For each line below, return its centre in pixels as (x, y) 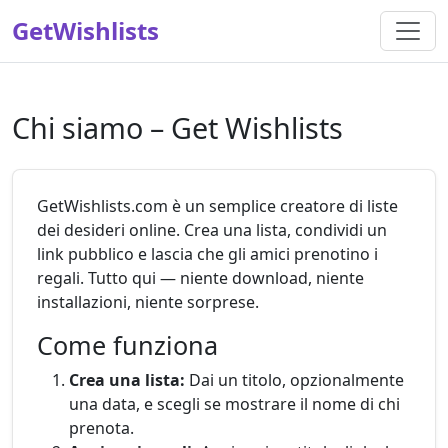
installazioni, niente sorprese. (148, 302)
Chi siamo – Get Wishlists (177, 127)
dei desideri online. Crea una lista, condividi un (212, 230)
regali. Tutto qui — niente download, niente (200, 278)
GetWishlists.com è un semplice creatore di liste (217, 206)
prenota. (101, 428)
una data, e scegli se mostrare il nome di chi (234, 404)
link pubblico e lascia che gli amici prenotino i (207, 254)
